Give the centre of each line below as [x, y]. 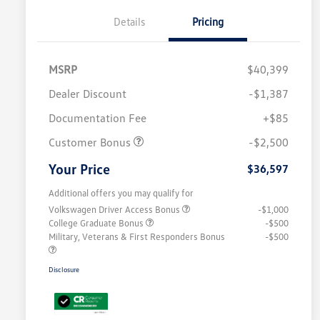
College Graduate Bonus [97, 223]
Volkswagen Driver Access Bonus [115, 210]
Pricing [208, 22]
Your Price [79, 169]
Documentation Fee [97, 118]
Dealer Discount [87, 94]
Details [129, 22]
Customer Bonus [91, 142]
